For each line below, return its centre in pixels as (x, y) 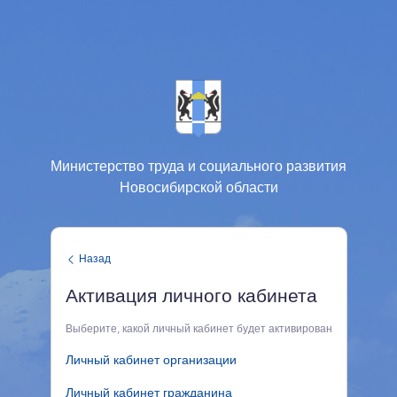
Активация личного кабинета (191, 296)
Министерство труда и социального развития (198, 166)
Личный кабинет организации (151, 360)
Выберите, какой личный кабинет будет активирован (198, 329)
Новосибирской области (198, 187)
